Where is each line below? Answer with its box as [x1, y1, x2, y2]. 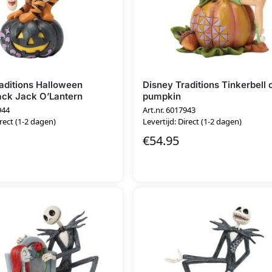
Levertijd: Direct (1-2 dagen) [143, 116, 242, 127]
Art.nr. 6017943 [143, 104, 196, 115]
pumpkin [143, 90, 182, 102]
